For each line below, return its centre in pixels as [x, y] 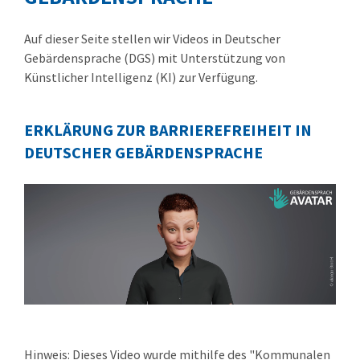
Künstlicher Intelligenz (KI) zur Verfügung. [142, 78]
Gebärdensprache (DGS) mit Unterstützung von [155, 58]
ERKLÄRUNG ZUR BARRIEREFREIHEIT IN [168, 130]
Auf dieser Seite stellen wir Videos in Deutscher [152, 39]
